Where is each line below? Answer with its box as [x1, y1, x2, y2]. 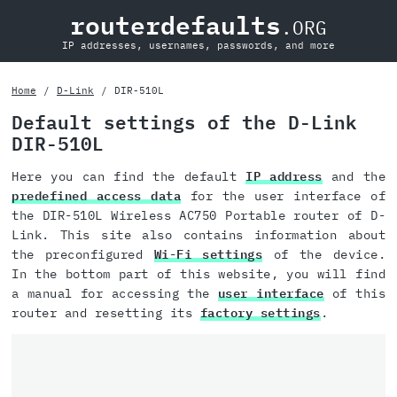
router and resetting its [12, 305, 200, 322]
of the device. [262, 246, 385, 263]
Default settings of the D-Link [12, 110, 357, 135]
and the [322, 168, 386, 185]
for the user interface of [181, 188, 385, 205]
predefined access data [12, 188, 181, 205]
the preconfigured [12, 246, 154, 263]
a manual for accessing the [12, 285, 218, 302]
